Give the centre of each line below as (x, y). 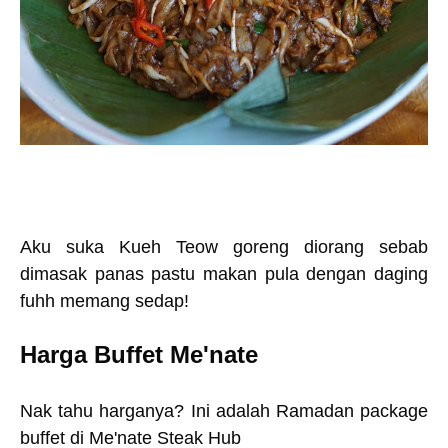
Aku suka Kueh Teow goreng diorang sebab (224, 247)
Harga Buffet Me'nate (142, 354)
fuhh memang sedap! (104, 301)
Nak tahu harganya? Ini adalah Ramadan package (224, 411)
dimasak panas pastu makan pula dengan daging (224, 274)
